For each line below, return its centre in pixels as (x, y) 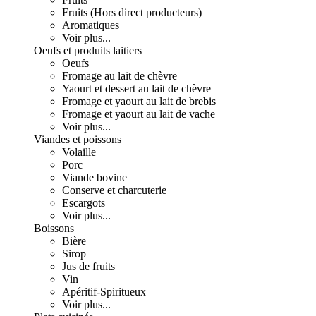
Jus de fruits (89, 266)
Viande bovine (95, 177)
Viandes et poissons (78, 139)
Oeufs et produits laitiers (88, 50)
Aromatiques (91, 25)
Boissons (54, 228)
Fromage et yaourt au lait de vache (139, 114)
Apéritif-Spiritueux (104, 292)
